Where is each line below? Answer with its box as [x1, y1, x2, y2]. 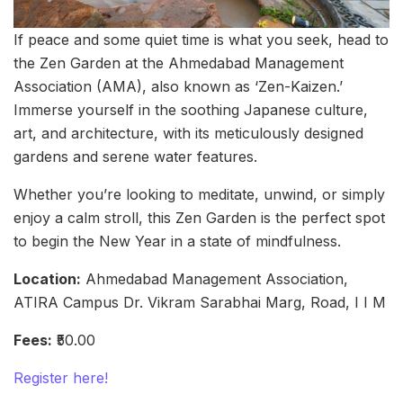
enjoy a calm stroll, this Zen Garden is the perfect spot [13, 208, 385, 227]
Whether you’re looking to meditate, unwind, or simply [13, 184, 385, 203]
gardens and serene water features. [13, 147, 257, 166]
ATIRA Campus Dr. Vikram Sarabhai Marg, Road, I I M [13, 292, 386, 311]
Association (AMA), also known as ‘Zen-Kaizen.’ [13, 76, 343, 95]
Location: [13, 269, 81, 288]
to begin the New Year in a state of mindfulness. [13, 231, 341, 250]
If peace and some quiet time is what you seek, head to [13, 30, 389, 49]
